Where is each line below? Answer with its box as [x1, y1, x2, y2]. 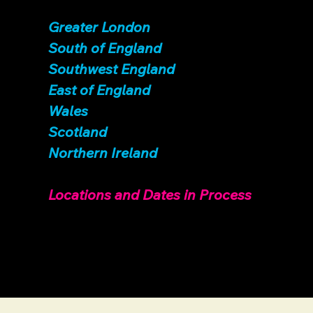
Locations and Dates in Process [48, 186, 252, 203]
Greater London [48, 18, 150, 36]
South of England [48, 39, 161, 57]
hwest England [79, 60, 175, 78]
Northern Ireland [48, 144, 157, 161]
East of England [48, 81, 150, 99]
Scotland [48, 123, 107, 140]
